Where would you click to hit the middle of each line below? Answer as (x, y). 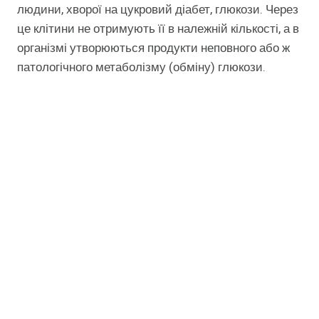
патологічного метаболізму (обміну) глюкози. (143, 68)
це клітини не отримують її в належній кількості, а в (158, 29)
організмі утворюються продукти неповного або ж (153, 48)
